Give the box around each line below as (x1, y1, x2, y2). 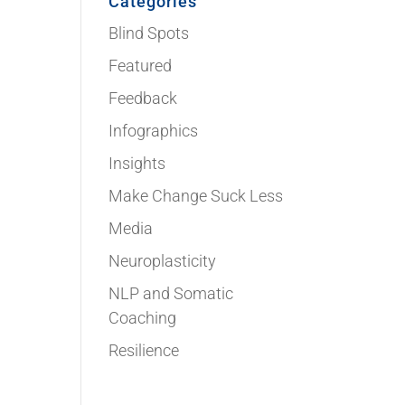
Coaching (108, 308, 177, 328)
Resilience (108, 341, 180, 361)
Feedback (108, 89, 178, 108)
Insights (108, 154, 166, 174)
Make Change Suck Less (108, 186, 284, 206)
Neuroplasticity (108, 251, 217, 271)
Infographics (108, 121, 199, 141)
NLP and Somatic (108, 284, 234, 304)
